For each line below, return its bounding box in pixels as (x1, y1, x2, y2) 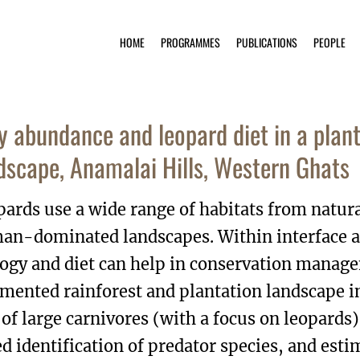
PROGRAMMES (161, 34, 220, 51)
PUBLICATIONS (236, 34, 297, 51)
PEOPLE (313, 34, 346, 51)
